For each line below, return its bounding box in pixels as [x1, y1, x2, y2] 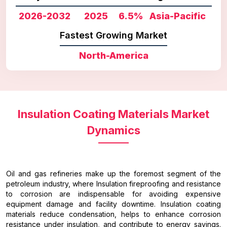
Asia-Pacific [149, 10, 206, 21]
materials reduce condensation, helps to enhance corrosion [6, 209, 221, 218]
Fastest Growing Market [60, 29, 167, 41]
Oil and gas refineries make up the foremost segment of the [6, 169, 221, 178]
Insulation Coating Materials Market [18, 107, 209, 121]
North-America [79, 50, 148, 61]
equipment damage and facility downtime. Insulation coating [6, 199, 221, 208]
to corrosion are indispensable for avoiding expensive [6, 189, 221, 198]
